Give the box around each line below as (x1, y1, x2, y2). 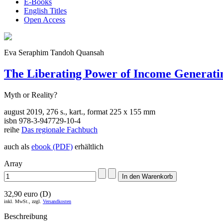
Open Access (24, 15, 65, 24)
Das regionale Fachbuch (21, 125, 98, 134)
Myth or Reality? (4, 91, 57, 100)
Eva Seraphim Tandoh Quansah (4, 48, 104, 57)
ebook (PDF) (31, 142, 73, 151)
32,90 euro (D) (4, 190, 51, 199)
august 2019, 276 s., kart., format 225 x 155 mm (4, 108, 155, 116)
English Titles (24, 6, 67, 15)
